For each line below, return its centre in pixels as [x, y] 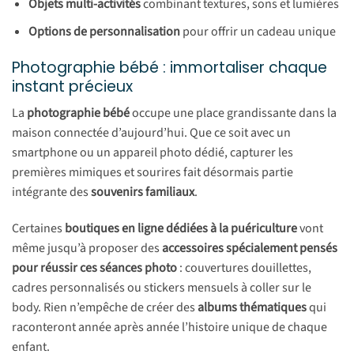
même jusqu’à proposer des [87, 248]
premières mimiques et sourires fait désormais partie [153, 173]
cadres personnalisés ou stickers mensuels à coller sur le [162, 287]
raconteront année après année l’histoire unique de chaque [169, 327]
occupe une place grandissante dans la [233, 113]
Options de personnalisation [104, 31]
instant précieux [72, 86]
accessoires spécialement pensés [250, 248]
